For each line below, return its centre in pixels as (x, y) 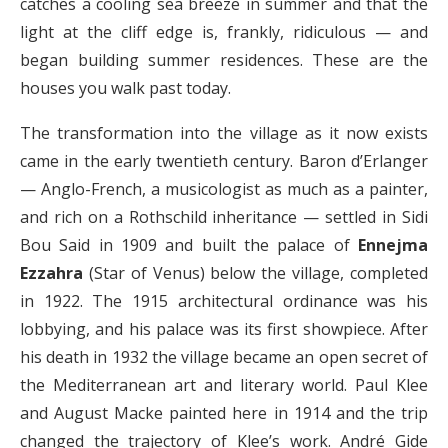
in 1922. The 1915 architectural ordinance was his (224, 300)
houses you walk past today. (125, 87)
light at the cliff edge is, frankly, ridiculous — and (224, 31)
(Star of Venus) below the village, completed (255, 272)
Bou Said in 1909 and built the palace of (189, 244)
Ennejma (393, 244)
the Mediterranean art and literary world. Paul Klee (224, 384)
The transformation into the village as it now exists (224, 132)
